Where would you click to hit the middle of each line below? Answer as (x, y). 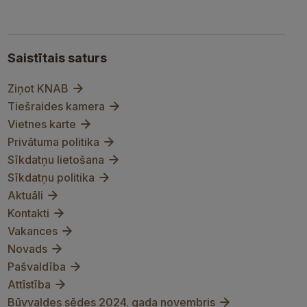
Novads (27, 249)
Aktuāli (25, 195)
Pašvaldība (37, 267)
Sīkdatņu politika (51, 177)
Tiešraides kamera (56, 106)
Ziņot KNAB (38, 88)
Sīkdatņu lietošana (56, 160)
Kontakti (28, 213)
